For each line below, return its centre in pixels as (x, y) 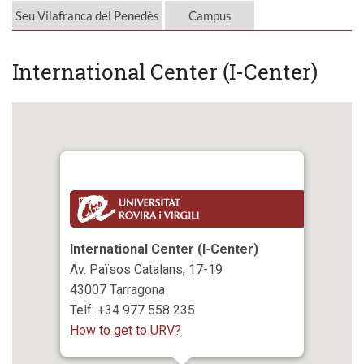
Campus (210, 15)
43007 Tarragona (117, 290)
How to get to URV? (126, 331)
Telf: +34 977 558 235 (132, 310)
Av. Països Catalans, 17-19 (146, 270)
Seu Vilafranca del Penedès (87, 15)
